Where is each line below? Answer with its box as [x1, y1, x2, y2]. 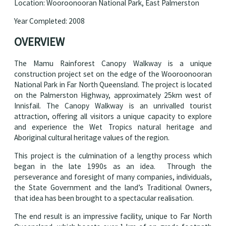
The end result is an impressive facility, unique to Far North [14, 211, 212, 221]
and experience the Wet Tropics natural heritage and [14, 122, 212, 132]
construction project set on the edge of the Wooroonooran [14, 69, 212, 79]
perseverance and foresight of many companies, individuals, [14, 172, 212, 182]
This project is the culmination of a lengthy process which [14, 151, 212, 161]
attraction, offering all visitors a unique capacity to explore [14, 111, 212, 121]
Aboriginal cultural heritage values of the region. [14, 132, 169, 142]
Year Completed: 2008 [14, 16, 85, 26]
